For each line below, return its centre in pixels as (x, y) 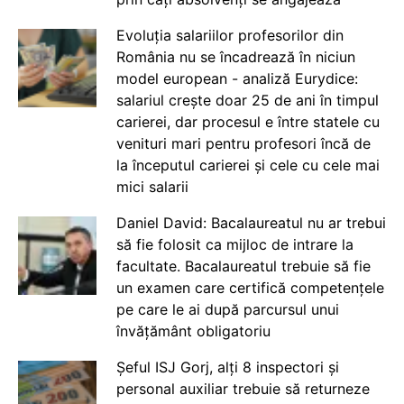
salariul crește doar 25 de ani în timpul (247, 100)
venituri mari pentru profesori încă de (243, 143)
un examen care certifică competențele (250, 288)
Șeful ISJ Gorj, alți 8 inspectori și (227, 367)
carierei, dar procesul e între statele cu (248, 122)
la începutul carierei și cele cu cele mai (248, 165)
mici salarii (152, 187)
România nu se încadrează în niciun (235, 57)
